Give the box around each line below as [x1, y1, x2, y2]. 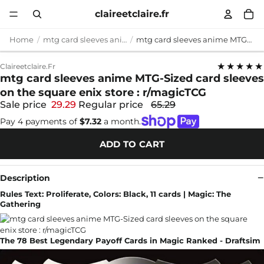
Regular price [78, 99, 146, 110]
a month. [101, 115, 141, 127]
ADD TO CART [99, 138, 165, 150]
